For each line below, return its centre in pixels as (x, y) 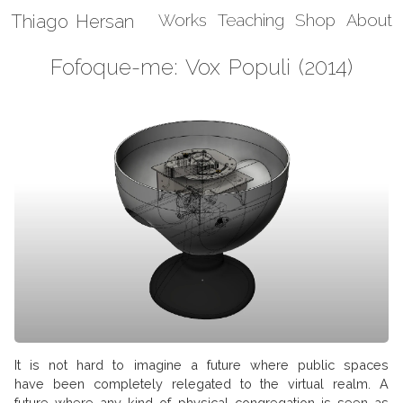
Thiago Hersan (72, 22)
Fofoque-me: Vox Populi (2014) (201, 67)
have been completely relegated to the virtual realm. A (201, 384)
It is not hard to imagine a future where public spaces (201, 365)
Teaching (251, 20)
